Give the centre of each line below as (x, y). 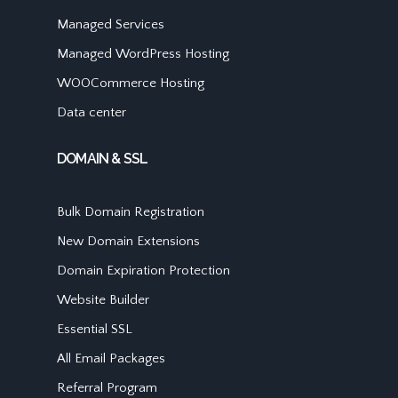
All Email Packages (111, 359)
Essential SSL (95, 330)
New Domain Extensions (128, 242)
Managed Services (111, 25)
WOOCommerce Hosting (131, 84)
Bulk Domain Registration (131, 212)
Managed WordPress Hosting (143, 54)
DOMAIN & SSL (103, 159)
